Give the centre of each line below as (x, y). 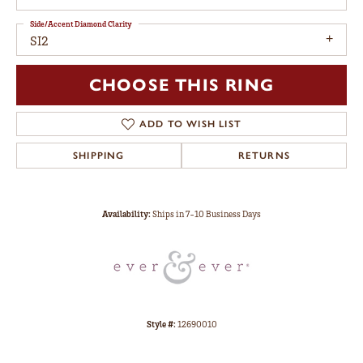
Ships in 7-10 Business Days (207, 214)
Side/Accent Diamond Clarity (81, 24)
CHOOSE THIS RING (181, 85)
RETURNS (264, 155)
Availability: (126, 214)
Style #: (161, 324)
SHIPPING (99, 155)
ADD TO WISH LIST (190, 124)
